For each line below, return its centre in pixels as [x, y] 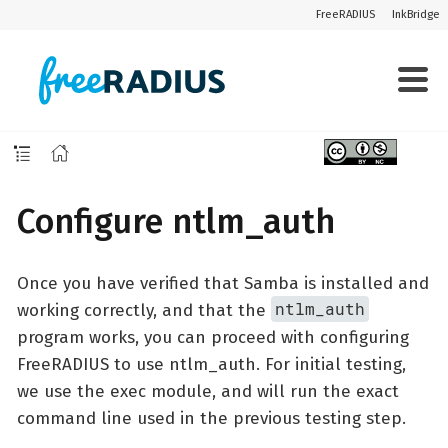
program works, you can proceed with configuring [213, 337]
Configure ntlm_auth [176, 221]
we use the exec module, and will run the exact [208, 391]
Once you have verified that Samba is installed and [223, 283]
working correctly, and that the [144, 310]
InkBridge [415, 14]
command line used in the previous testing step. [211, 418]
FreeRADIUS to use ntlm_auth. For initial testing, [211, 364]
